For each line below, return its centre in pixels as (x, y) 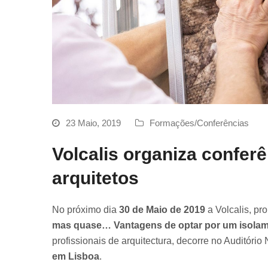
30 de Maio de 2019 (162, 210)
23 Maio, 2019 (93, 123)
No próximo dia (86, 210)
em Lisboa (76, 256)
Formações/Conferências (199, 123)
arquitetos (95, 178)
